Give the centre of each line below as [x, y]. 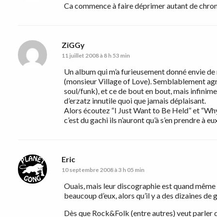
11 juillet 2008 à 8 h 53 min [96, 56]
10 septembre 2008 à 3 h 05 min [103, 170]
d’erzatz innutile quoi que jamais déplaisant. [135, 101]
